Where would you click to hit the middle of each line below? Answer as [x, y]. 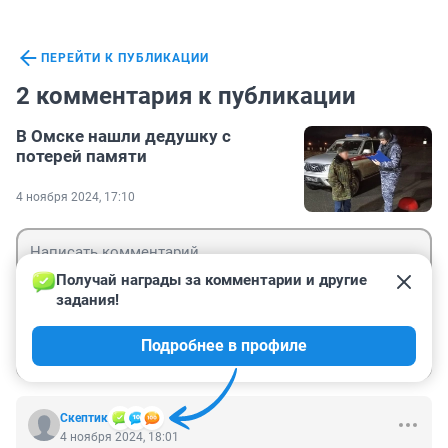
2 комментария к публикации [186, 96]
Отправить [365, 350]
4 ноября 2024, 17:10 [75, 197]
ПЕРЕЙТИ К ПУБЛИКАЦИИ [125, 58]
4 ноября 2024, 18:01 [119, 437]
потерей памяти [81, 156]
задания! [87, 300]
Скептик [84, 418]
